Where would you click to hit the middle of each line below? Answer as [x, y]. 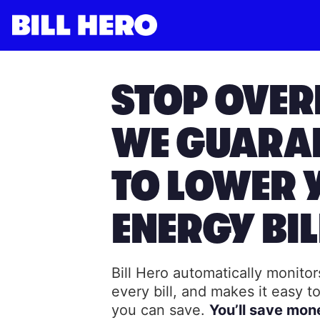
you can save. [160, 310]
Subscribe [113, 38]
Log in [42, 38]
